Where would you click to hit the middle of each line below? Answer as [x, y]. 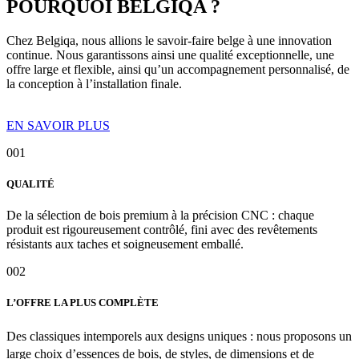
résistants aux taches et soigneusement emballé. [125, 244]
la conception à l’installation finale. [94, 83]
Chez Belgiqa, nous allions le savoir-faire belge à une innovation [169, 40]
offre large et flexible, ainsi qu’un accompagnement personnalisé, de [178, 69]
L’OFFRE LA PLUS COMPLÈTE [83, 303]
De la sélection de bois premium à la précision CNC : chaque [160, 216]
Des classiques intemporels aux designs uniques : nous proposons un [179, 336]
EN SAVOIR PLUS [58, 125]
